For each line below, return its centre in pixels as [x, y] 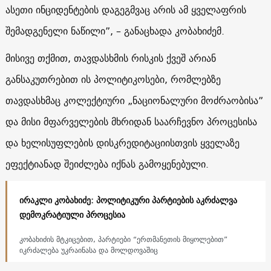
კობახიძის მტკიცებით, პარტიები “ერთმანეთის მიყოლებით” [123, 239]
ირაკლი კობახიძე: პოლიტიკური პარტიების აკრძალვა [128, 200]
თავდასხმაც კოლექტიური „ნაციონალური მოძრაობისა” [134, 100]
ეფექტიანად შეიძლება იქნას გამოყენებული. [108, 164]
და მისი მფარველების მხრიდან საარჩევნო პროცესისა [131, 121]
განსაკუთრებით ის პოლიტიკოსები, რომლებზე [113, 79]
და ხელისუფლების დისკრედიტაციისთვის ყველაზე [122, 142]
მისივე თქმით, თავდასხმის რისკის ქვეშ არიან [110, 58]
